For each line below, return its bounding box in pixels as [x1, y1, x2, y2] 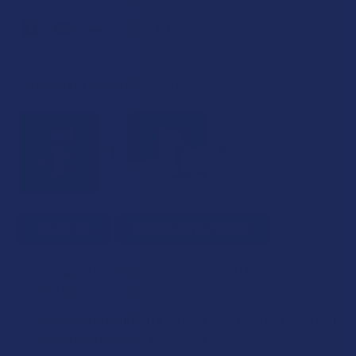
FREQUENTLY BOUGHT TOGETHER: [15, 75, 203, 91]
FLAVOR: [15, 301, 66, 317]
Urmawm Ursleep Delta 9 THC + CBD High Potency [39, 263, 321, 279]
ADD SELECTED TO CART [135, 222, 252, 235]
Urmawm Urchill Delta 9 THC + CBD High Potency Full [39, 311, 336, 327]
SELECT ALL [35, 222, 93, 235]
